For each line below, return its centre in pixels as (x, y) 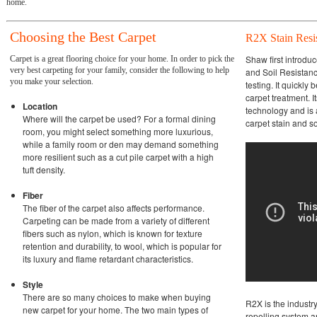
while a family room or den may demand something (121, 144)
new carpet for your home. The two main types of (115, 310)
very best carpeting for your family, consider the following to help (120, 70)
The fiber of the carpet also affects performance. (114, 208)
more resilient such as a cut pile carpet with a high (118, 157)
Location (40, 106)
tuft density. (44, 169)
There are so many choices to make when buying (117, 297)
